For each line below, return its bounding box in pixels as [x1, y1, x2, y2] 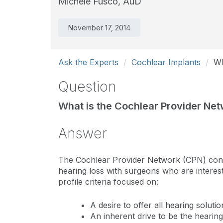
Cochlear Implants [131, 57, 201, 67]
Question [58, 78, 116, 95]
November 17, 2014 [68, 23, 130, 32]
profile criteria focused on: [58, 177, 158, 187]
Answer [58, 125, 107, 142]
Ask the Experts [58, 57, 118, 67]
